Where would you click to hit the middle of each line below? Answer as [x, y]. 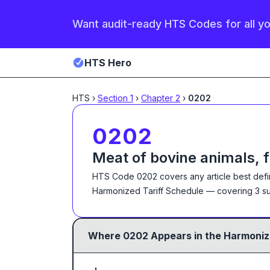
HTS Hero [108, 63]
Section [114, 98]
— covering [229, 191]
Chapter [158, 98]
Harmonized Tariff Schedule [148, 191]
